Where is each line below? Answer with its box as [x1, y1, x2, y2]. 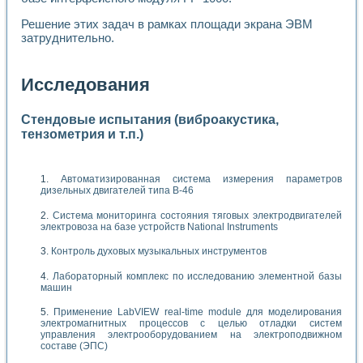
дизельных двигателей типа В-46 [41, 185, 194, 197]
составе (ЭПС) [41, 340, 108, 352]
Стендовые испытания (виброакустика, [21, 113, 279, 127]
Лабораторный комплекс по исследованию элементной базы [52, 270, 343, 282]
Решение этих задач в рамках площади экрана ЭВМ [21, 17, 313, 32]
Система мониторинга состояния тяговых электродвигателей [52, 209, 343, 221]
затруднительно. [21, 31, 114, 45]
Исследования [21, 74, 150, 95]
